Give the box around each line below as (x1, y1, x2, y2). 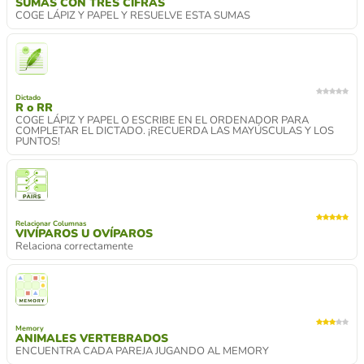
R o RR (15, 99, 53, 115)
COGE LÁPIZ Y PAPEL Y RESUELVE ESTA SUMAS (15, 7, 250, 23)
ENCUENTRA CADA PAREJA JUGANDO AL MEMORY (15, 343, 269, 358)
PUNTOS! (15, 133, 60, 149)
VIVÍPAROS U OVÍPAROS (15, 225, 153, 241)
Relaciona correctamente (15, 238, 133, 253)
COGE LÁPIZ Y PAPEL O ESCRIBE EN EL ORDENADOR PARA (15, 112, 309, 128)
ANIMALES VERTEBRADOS (15, 330, 168, 346)
